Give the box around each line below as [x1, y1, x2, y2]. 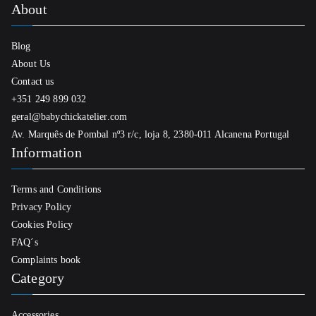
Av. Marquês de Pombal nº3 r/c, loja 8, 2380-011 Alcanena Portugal [11, 129, 290, 140]
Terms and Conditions [11, 184, 102, 195]
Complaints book [11, 255, 81, 265]
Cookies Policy [11, 219, 73, 230]
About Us [11, 59, 51, 69]
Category [11, 270, 65, 286]
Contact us [11, 76, 54, 87]
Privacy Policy [11, 202, 72, 212]
